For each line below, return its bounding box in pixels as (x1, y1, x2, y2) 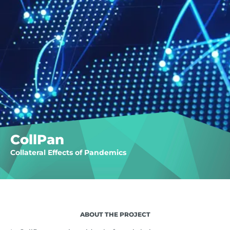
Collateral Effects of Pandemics (10, 148, 126, 157)
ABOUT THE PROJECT (80, 210, 150, 218)
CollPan (10, 131, 64, 148)
